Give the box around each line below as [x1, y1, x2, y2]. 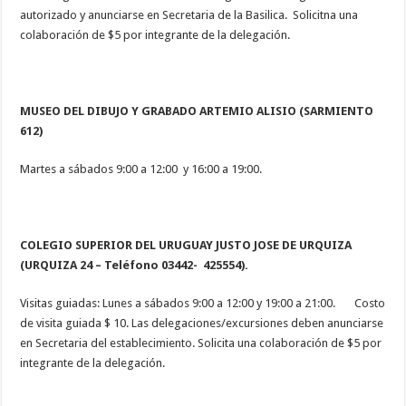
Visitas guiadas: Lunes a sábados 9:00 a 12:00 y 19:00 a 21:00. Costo [20, 295, 386, 310]
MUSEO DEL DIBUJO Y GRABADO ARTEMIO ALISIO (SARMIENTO [20, 103, 374, 118]
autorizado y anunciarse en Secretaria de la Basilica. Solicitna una [20, 7, 359, 22]
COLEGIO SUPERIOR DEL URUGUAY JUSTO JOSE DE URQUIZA [20, 237, 353, 252]
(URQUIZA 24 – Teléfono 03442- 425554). [20, 257, 249, 272]
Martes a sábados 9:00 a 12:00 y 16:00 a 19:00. [20, 161, 263, 176]
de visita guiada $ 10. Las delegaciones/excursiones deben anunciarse [20, 315, 384, 330]
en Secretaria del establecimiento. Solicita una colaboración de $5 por [20, 335, 382, 350]
